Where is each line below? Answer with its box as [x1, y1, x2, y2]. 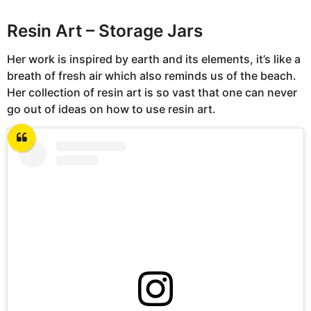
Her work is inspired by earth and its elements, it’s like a [7, 52, 301, 67]
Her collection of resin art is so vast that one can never [7, 85, 297, 100]
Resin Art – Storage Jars [7, 19, 203, 41]
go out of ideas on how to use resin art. [7, 102, 216, 117]
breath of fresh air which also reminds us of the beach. [7, 69, 296, 83]
